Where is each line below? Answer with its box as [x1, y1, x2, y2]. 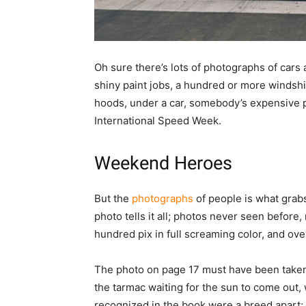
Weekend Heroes [94, 152, 232, 174]
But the [94, 191, 132, 205]
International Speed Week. [94, 113, 221, 127]
